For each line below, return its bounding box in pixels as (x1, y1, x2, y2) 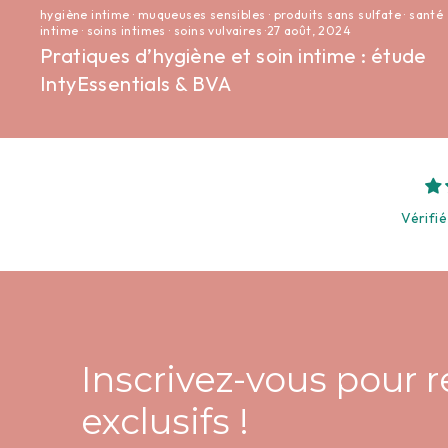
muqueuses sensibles (137, 6, 266, 22)
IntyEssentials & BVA (40, 70, 231, 96)
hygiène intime (40, 6, 130, 22)
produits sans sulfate (273, 6, 402, 22)
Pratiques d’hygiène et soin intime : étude (40, 42, 427, 68)
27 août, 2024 (266, 22, 352, 38)
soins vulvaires (174, 22, 263, 38)
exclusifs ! (81, 400, 250, 444)
